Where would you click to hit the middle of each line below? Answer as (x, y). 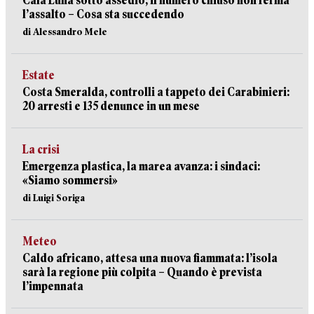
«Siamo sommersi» (70, 180)
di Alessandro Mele (65, 32)
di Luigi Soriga (54, 198)
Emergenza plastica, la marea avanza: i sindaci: (141, 166)
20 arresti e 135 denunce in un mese (111, 106)
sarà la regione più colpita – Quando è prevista (142, 272)
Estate (39, 75)
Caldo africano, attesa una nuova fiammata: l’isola (150, 258)
